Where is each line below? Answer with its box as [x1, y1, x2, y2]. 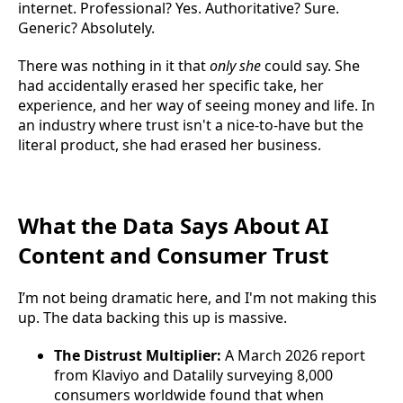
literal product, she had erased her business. [18, 134, 321, 155]
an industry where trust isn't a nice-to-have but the [18, 114, 363, 135]
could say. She [261, 55, 360, 76]
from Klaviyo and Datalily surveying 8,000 [54, 364, 333, 385]
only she [210, 55, 261, 76]
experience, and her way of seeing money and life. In [18, 94, 375, 115]
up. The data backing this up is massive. [18, 307, 287, 327]
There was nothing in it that [18, 55, 210, 76]
